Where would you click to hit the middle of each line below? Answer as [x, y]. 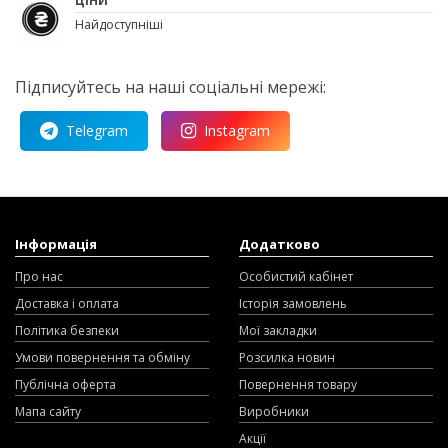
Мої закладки [278, 330]
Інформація [56, 243]
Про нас [39, 276]
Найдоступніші [119, 24]
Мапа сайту [48, 411]
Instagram [237, 130]
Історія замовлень [293, 303]
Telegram [97, 130]
